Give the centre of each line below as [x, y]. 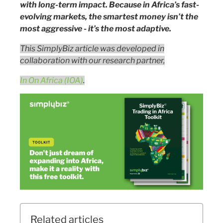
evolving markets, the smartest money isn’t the [109, 17]
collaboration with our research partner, [92, 60]
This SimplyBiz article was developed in [92, 49]
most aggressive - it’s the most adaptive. [100, 29]
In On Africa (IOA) [52, 80]
